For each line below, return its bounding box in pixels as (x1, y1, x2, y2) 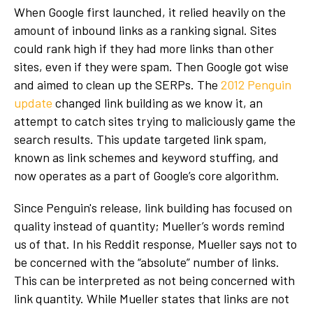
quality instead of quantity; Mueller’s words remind (14, 218, 285, 234)
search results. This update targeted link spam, (14, 131, 267, 147)
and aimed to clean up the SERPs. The (14, 77, 221, 93)
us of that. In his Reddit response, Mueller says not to (14, 236, 297, 252)
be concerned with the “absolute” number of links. (14, 254, 279, 270)
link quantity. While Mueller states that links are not (14, 291, 289, 307)
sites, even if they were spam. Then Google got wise (14, 59, 289, 75)
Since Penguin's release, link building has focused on (14, 200, 292, 216)
